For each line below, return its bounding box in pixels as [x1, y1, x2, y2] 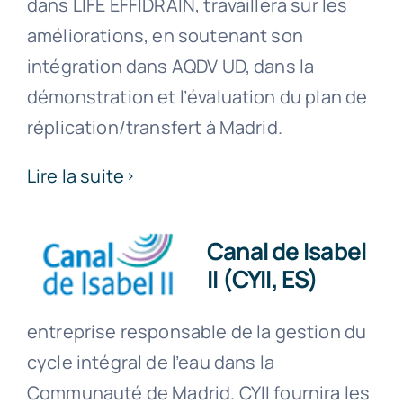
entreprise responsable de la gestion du [26, 319, 367, 345]
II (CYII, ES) [206, 263, 318, 296]
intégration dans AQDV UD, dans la [26, 54, 315, 79]
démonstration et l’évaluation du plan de [26, 85, 368, 110]
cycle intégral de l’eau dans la [26, 350, 274, 375]
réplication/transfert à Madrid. [26, 115, 282, 140]
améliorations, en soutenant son [26, 23, 303, 49]
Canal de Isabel [206, 235, 367, 268]
